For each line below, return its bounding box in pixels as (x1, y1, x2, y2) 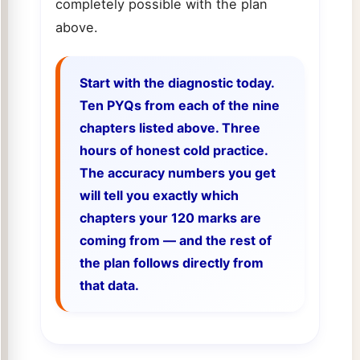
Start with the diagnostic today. (79, 75, 274, 92)
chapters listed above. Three (79, 120, 260, 137)
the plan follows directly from (79, 255, 264, 272)
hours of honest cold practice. (79, 142, 268, 159)
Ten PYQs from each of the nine (79, 97, 280, 114)
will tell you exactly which (79, 187, 239, 204)
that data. (79, 277, 139, 294)
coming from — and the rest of (79, 232, 272, 249)
